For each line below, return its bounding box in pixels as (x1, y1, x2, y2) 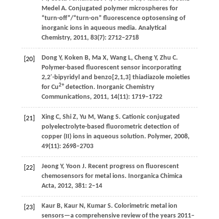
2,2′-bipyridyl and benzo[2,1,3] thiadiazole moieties (41, 74, 190, 82)
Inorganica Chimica (126, 173, 182, 180)
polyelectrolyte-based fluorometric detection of (41, 123, 179, 131)
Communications (41, 93, 90, 101)
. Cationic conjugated (118, 113, 180, 121)
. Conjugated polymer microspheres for (65, 5, 178, 13)
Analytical (136, 24, 166, 32)
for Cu (41, 84, 59, 91)
